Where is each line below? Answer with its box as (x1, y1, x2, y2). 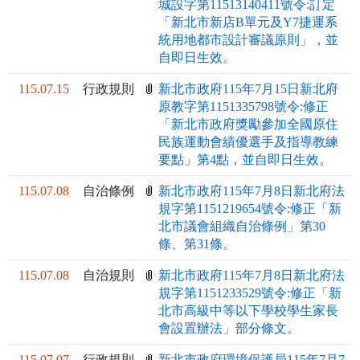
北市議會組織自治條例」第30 (158, 219, 326, 234)
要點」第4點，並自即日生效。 (158, 153, 333, 167)
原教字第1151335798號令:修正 (158, 100, 329, 114)
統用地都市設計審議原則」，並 (158, 33, 339, 47)
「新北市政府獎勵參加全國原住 (158, 117, 339, 132)
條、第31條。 (158, 237, 236, 252)
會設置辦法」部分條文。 (158, 321, 301, 336)
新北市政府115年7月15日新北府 (158, 82, 339, 96)
